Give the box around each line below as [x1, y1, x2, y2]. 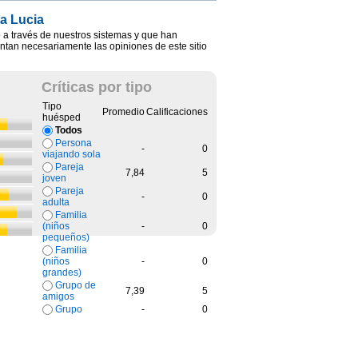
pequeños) [42, 232, 89, 244]
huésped [42, 111, 81, 123]
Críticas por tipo [42, 78, 152, 95]
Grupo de [55, 279, 96, 291]
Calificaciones [146, 105, 208, 117]
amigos [42, 291, 74, 303]
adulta [42, 197, 70, 209]
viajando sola [42, 149, 101, 161]
